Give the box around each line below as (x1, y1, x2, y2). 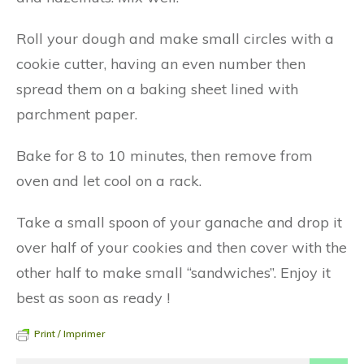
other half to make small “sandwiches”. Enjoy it (16, 263, 331, 282)
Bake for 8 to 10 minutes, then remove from (16, 146, 313, 165)
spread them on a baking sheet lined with (16, 80, 298, 98)
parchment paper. (16, 105, 137, 123)
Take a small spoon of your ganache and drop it (16, 213, 342, 232)
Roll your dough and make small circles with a (16, 29, 334, 48)
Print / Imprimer (34, 327, 105, 340)
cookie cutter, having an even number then (16, 54, 305, 73)
